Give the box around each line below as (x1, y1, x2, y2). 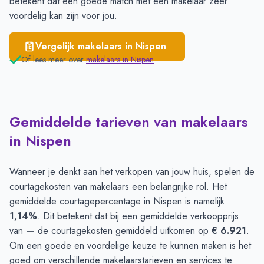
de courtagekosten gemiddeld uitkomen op (35, 224, 212, 238)
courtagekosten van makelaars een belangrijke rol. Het (9, 180, 227, 194)
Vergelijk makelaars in (35, 39, 136, 54)
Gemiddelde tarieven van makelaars (9, 111, 248, 133)
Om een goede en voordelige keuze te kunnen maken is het (9, 239, 251, 253)
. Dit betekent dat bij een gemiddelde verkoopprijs (37, 209, 239, 223)
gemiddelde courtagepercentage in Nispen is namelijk (9, 194, 225, 209)
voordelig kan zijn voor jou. (9, 9, 117, 23)
